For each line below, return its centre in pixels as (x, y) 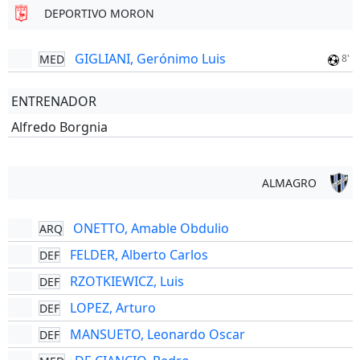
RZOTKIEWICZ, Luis (127, 281)
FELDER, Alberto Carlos (139, 255)
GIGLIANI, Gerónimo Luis (150, 59)
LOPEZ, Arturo (112, 308)
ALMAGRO (289, 183)
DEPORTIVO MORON (99, 13)
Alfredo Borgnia (59, 127)
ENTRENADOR (53, 101)
